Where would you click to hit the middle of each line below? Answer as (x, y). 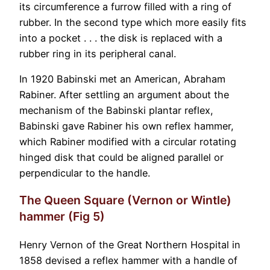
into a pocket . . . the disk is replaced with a (121, 38)
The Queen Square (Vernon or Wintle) (125, 200)
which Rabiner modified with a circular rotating (128, 142)
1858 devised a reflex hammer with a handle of (128, 260)
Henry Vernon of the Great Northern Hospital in (130, 244)
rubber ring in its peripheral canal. (98, 53)
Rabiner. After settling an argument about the (124, 95)
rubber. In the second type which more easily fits (133, 22)
